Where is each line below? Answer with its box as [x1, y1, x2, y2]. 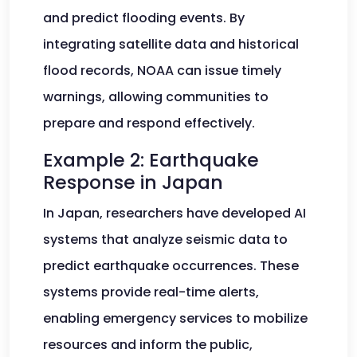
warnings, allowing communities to [43, 88, 269, 106]
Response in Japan [43, 169, 223, 195]
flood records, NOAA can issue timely [43, 61, 281, 80]
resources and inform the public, [43, 335, 253, 354]
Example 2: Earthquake [43, 147, 259, 173]
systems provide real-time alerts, [43, 283, 259, 301]
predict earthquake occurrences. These [43, 257, 299, 275]
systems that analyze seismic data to [43, 230, 288, 249]
